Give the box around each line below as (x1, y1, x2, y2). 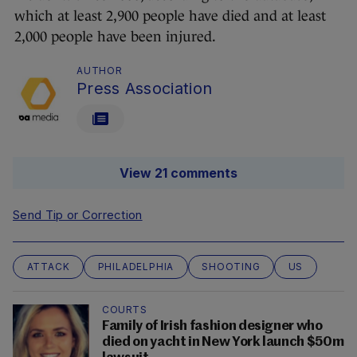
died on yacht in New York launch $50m (102, 335, 344, 350)
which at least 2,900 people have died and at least (14, 8, 326, 25)
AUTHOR (76, 65, 123, 77)
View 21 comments (120, 165, 237, 182)
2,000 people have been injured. (14, 29, 216, 45)
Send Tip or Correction (13, 207, 143, 223)
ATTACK (26, 261, 70, 273)
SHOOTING (202, 261, 261, 273)
